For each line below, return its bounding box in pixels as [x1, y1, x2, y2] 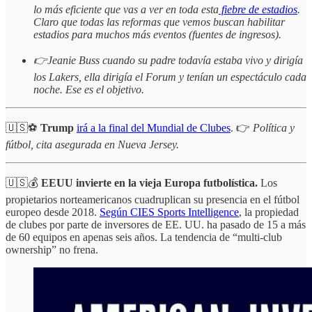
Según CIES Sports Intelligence [100, 206, 239, 219]
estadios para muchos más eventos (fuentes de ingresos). [33, 29, 281, 41]
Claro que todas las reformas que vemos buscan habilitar [33, 16, 285, 29]
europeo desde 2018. [6, 206, 100, 219]
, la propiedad [239, 206, 299, 219]
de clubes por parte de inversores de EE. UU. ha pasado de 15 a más [6, 219, 306, 231]
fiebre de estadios [219, 3, 297, 16]
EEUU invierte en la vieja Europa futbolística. [41, 177, 260, 189]
